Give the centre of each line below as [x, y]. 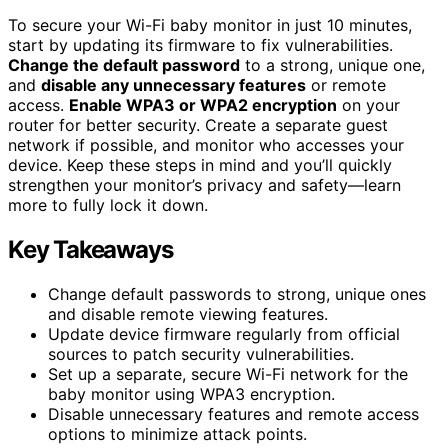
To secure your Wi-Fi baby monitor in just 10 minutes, [210, 24]
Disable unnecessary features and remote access [233, 413]
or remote [346, 84]
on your [368, 104]
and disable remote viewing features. [188, 313]
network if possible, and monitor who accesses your [206, 144]
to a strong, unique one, [332, 64]
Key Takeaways [90, 249]
